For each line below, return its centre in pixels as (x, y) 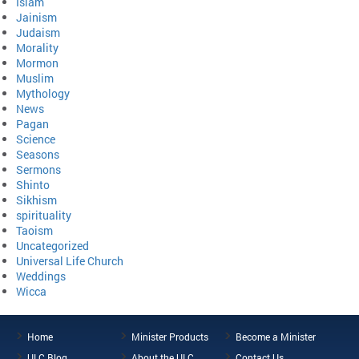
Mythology (43, 94)
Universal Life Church (70, 261)
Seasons (38, 155)
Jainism (36, 18)
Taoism (34, 231)
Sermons (38, 170)
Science (36, 139)
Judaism (38, 33)
